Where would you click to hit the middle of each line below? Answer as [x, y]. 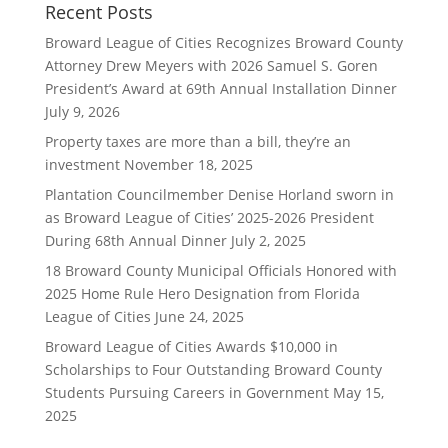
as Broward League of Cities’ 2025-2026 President [209, 217]
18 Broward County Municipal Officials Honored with [220, 270]
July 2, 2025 [268, 240]
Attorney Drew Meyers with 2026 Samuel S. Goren [211, 65]
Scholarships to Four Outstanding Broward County [213, 369]
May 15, [358, 392]
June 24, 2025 [199, 316]
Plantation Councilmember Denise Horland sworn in [219, 194]
